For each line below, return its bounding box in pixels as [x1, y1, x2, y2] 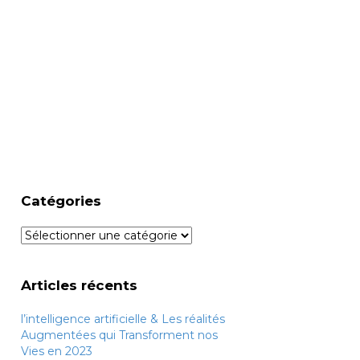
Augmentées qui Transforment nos [21, 327, 218, 342]
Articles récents [21, 276, 137, 293]
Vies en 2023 [21, 343, 92, 358]
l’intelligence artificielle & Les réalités [21, 311, 225, 326]
